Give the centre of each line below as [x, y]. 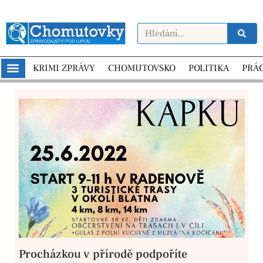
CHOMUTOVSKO [141, 68]
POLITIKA [208, 68]
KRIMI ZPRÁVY [64, 68]
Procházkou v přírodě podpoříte [103, 254]
